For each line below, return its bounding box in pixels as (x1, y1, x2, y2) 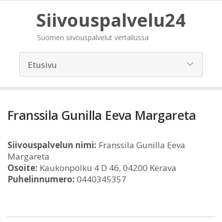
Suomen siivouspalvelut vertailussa (37, 33, 149, 42)
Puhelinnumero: (7, 173, 75, 185)
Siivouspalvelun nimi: (7, 139, 97, 151)
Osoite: (7, 162, 38, 173)
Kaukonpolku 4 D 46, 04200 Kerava (38, 162, 176, 173)
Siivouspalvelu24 (36, 8, 186, 32)
